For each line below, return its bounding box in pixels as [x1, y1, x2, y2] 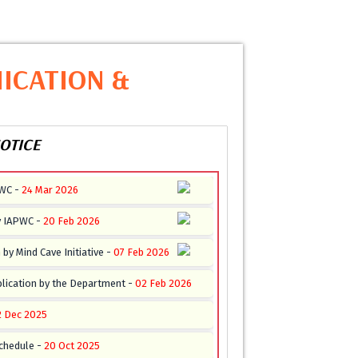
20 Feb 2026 [43, 215, 100, 227]
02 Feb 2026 [135, 277, 192, 289]
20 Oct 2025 [44, 340, 100, 352]
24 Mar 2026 [22, 184, 78, 196]
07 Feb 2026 [113, 246, 169, 258]
